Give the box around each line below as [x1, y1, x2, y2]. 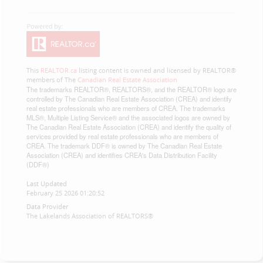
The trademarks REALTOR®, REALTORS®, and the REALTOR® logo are [26, 85, 237, 94]
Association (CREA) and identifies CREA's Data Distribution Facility [26, 150, 217, 160]
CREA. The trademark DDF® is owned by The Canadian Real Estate [26, 141, 222, 150]
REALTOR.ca [41, 66, 77, 75]
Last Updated [26, 179, 67, 188]
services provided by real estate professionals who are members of [26, 131, 218, 141]
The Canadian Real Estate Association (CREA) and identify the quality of [26, 122, 231, 131]
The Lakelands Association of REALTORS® [26, 211, 153, 220]
